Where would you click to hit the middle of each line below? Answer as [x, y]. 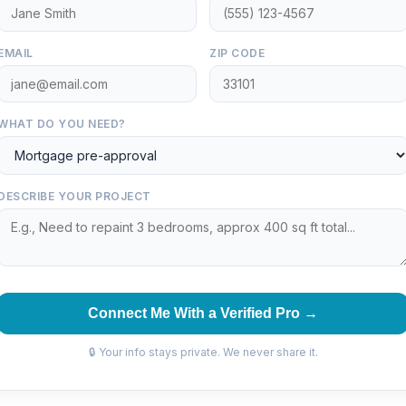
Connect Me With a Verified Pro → [203, 313]
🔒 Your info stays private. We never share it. [203, 352]
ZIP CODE [237, 53]
